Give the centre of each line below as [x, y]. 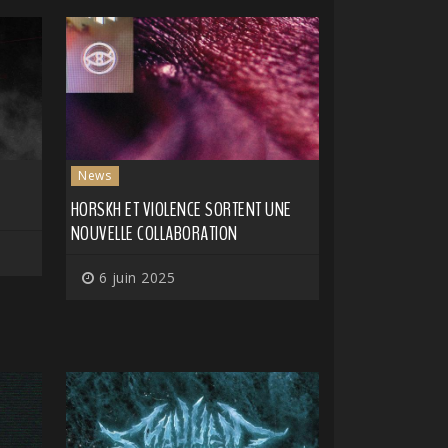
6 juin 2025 [134, 277]
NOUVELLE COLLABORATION [154, 233]
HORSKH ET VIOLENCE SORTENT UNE [181, 209]
